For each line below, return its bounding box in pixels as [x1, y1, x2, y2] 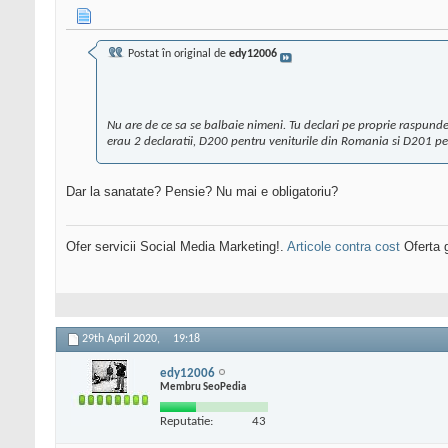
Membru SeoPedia [160, 381, 246, 393]
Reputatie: [160, 414, 213, 428]
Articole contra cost [287, 239, 400, 255]
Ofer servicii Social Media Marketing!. [66, 239, 287, 255]
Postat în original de [125, 48, 229, 61]
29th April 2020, [82, 333, 163, 346]
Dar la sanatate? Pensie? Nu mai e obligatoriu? [66, 184, 338, 200]
